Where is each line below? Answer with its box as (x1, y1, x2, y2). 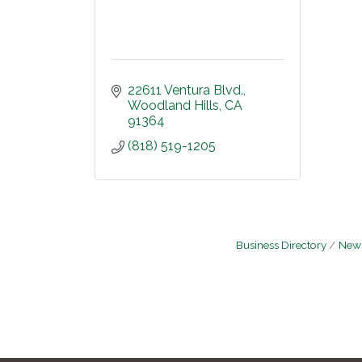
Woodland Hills (128, 98, 219, 113)
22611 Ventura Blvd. (128, 82, 243, 98)
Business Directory (236, 238, 326, 251)
